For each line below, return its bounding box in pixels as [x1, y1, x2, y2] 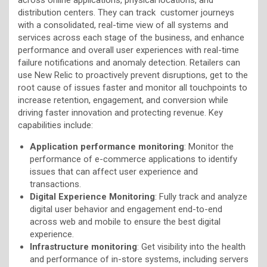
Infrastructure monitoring [30, 241, 137, 252]
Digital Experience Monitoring [30, 191, 155, 202]
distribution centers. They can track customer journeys [18, 7, 234, 18]
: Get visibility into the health [137, 241, 246, 252]
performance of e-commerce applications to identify [30, 153, 237, 164]
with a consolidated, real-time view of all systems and [18, 19, 228, 30]
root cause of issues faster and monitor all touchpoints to [18, 82, 247, 93]
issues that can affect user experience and [30, 166, 198, 177]
